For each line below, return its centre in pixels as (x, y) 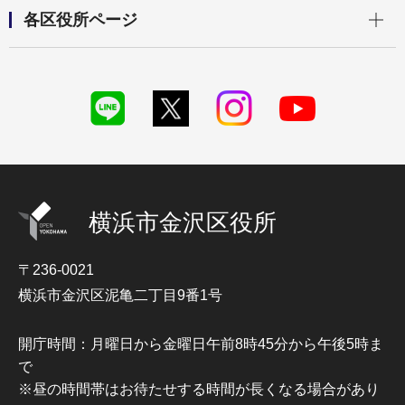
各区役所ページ (80, 20)
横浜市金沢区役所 (183, 223)
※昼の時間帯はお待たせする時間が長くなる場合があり (199, 390)
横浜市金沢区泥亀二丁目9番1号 (120, 296)
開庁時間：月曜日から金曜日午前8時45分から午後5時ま (201, 344)
